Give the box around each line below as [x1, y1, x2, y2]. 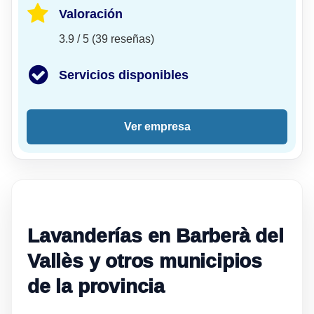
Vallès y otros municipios [27, 250, 262, 272]
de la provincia [27, 275, 165, 297]
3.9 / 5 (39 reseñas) [59, 32, 154, 45]
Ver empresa [123, 120, 191, 132]
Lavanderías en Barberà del [27, 224, 284, 247]
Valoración [59, 6, 123, 21]
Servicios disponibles [59, 67, 189, 82]
